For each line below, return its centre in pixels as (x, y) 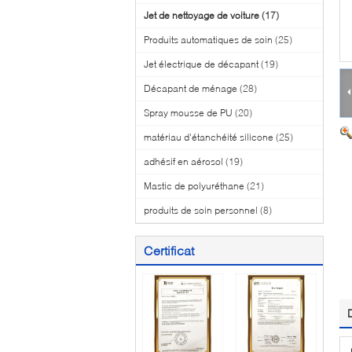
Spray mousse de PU (188, 113)
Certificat (169, 250)
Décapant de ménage (191, 88)
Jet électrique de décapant (201, 64)
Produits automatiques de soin (208, 40)
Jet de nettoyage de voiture (202, 15)
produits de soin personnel (201, 210)
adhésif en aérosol (183, 161)
